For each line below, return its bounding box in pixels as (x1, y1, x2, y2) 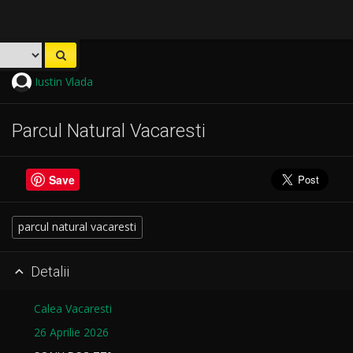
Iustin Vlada (31, 74, 93, 90)
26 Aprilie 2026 (34, 325, 109, 340)
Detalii (27, 262, 69, 280)
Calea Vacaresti (34, 301, 112, 317)
